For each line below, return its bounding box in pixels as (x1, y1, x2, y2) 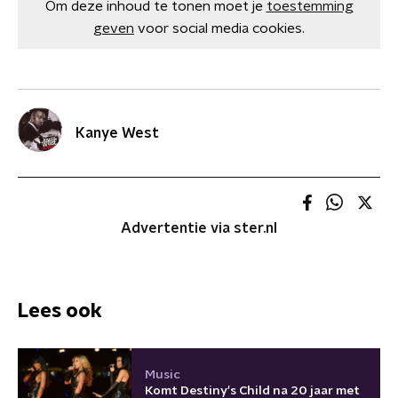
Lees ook (18, 300, 102, 321)
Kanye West (76, 126, 159, 140)
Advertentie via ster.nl (121, 221, 277, 235)
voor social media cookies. (138, 21, 305, 36)
